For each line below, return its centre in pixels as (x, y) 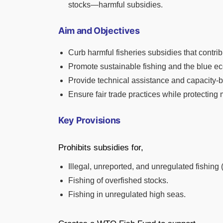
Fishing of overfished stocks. (118, 180)
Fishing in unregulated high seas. (127, 194)
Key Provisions (89, 120)
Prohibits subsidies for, (101, 147)
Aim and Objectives (99, 30)
